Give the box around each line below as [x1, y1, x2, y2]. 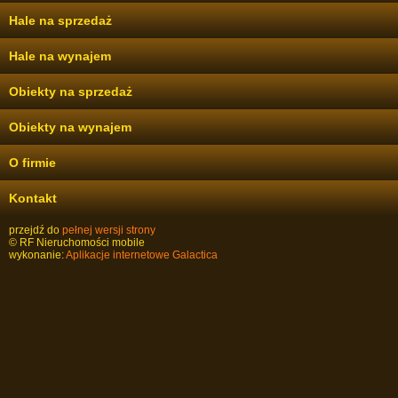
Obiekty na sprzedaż [9, 84, 132, 99]
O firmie [9, 155, 56, 170]
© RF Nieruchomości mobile [9, 236, 145, 249]
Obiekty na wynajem [9, 120, 131, 134]
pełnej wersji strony [62, 224, 155, 236]
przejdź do [9, 224, 62, 236]
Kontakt [9, 191, 57, 205]
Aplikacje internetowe [66, 249, 170, 261]
